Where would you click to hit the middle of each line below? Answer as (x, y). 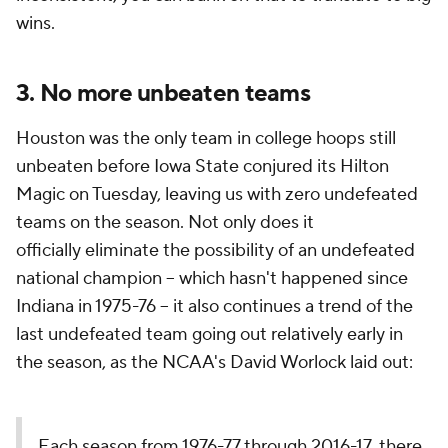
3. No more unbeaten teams (163, 93)
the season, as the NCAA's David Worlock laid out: (214, 362)
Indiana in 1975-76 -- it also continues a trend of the (214, 306)
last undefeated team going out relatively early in (209, 334)
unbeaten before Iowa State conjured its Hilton (202, 166)
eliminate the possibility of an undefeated (250, 250)
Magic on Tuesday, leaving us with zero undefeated (217, 194)
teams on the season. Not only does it (165, 222)
